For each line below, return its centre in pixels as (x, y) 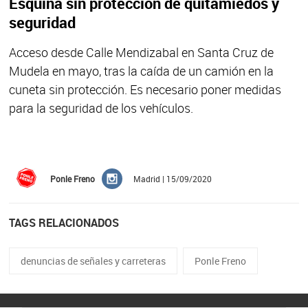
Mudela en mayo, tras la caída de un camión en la (141, 71)
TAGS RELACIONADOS (64, 223)
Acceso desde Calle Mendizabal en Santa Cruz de (141, 53)
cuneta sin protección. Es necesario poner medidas (145, 90)
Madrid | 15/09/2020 (170, 179)
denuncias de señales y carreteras (93, 261)
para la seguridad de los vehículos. (101, 108)
